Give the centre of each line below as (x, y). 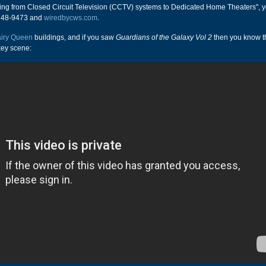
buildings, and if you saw (74, 37)
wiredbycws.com (71, 18)
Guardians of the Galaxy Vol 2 (164, 37)
